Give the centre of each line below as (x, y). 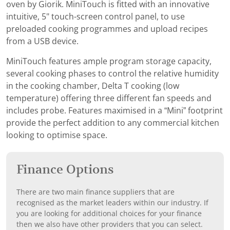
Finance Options (65, 170)
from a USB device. (42, 42)
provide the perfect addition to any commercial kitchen (113, 123)
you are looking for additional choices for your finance (109, 214)
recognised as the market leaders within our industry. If (112, 203)
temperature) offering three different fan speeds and (109, 99)
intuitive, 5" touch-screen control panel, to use (95, 17)
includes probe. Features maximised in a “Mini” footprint (114, 111)
